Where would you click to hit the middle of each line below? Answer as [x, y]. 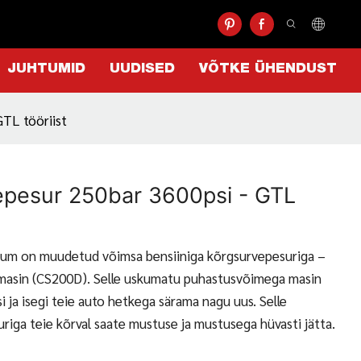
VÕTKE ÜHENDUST [268, 70]
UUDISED [142, 70]
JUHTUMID [46, 70]
